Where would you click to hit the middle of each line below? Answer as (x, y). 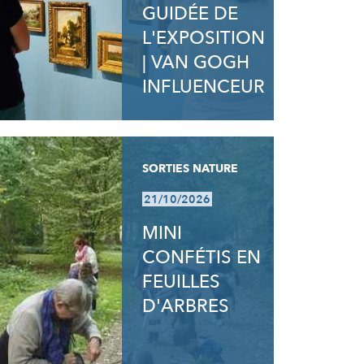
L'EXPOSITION (204, 38)
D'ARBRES (186, 306)
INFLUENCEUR (204, 87)
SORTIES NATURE (191, 169)
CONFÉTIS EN (202, 258)
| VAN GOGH (196, 63)
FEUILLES (182, 282)
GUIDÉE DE (191, 14)
